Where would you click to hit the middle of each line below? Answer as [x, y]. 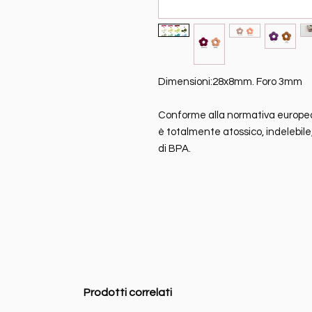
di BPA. [174, 149]
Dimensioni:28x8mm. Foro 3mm [230, 82]
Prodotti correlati [128, 293]
